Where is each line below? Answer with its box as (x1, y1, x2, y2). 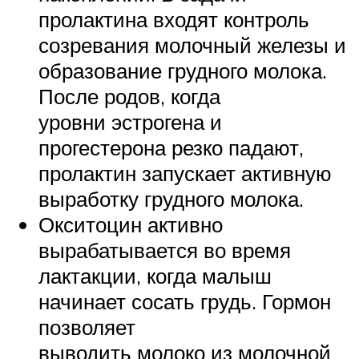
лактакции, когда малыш (38, 262, 272, 288)
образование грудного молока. (38, 57, 327, 83)
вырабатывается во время (38, 236, 291, 263)
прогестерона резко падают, (38, 134, 304, 160)
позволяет (38, 313, 135, 340)
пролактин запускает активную (38, 159, 332, 186)
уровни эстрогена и (38, 108, 222, 135)
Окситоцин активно (38, 211, 223, 237)
